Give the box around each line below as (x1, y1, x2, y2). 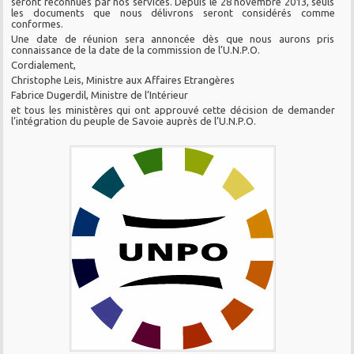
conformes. (11, 18, 64, 30)
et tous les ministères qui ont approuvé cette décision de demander (11, 104, 335, 116)
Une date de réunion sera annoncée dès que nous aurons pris (11, 33, 335, 45)
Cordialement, (11, 59, 77, 71)
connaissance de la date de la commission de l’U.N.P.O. (11, 44, 261, 56)
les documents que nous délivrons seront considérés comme (11, 7, 335, 19)
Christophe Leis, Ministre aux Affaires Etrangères (11, 74, 235, 86)
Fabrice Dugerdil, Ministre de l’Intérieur (11, 89, 189, 101)
